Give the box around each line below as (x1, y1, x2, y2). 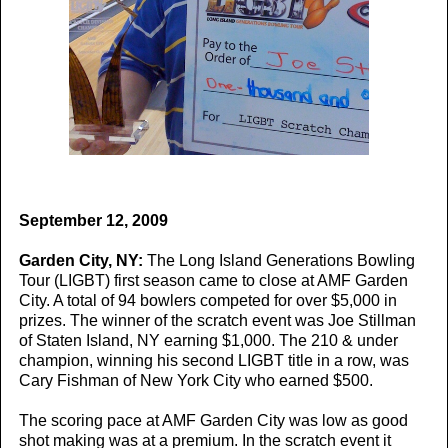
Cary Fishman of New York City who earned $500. (19, 372, 373, 390)
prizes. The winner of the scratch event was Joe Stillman (19, 312, 416, 330)
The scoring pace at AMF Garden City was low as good (19, 412, 408, 430)
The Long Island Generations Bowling (147, 252, 415, 270)
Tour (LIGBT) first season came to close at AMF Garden (19, 272, 408, 290)
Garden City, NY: (19, 252, 147, 270)
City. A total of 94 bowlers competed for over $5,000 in (19, 292, 397, 310)
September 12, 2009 (19, 212, 168, 230)
